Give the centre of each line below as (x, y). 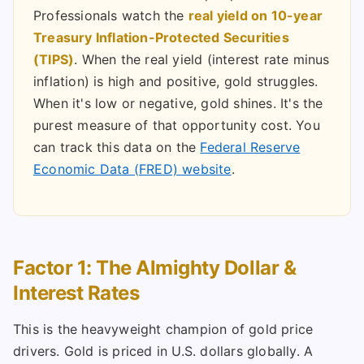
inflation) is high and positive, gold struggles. (176, 82)
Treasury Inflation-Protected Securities (161, 38)
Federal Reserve (250, 147)
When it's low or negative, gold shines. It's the (178, 104)
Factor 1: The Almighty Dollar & (155, 268)
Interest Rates (76, 293)
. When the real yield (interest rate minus (202, 60)
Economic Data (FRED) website (132, 169)
